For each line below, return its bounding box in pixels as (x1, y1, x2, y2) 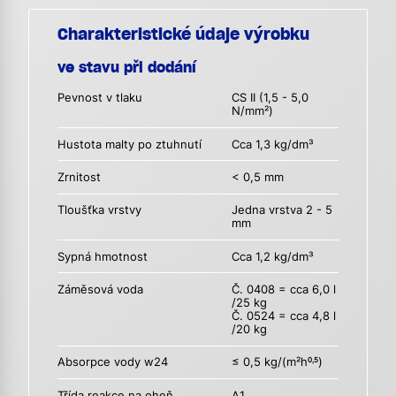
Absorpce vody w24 (57, 355, 168, 369)
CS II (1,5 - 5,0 (232, 91, 309, 105)
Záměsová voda (57, 282, 143, 296)
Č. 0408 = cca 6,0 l (232, 282, 337, 296)
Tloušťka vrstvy (57, 203, 141, 217)
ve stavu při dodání (57, 58, 196, 77)
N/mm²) (232, 104, 274, 118)
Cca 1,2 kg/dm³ (232, 249, 315, 263)
